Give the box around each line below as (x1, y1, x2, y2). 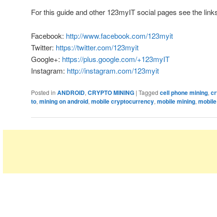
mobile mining (157, 96, 195, 106)
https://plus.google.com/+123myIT (62, 53, 170, 64)
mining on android (39, 96, 88, 106)
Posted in (31, 88, 56, 96)
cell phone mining (160, 88, 208, 97)
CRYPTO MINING (88, 88, 134, 97)
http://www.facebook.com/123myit (66, 30, 173, 41)
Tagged (139, 88, 158, 96)
